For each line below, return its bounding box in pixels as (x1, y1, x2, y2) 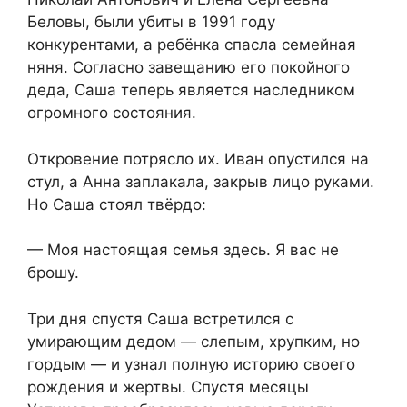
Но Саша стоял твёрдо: (27, 194, 206, 213)
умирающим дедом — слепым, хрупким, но (27, 332, 360, 351)
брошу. (27, 263, 79, 283)
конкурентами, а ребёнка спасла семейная (27, 35, 356, 55)
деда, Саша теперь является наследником (27, 81, 355, 100)
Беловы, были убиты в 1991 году (27, 13, 275, 32)
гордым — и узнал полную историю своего (27, 354, 355, 373)
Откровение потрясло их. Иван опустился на (27, 149, 369, 168)
